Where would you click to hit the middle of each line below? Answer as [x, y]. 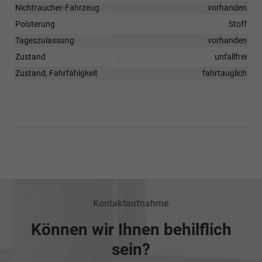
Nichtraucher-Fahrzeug [57, 7]
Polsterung [35, 24]
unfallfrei [231, 56]
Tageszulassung [45, 40]
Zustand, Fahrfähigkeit [56, 73]
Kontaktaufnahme [131, 203]
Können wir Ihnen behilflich [131, 229]
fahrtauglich [225, 73]
